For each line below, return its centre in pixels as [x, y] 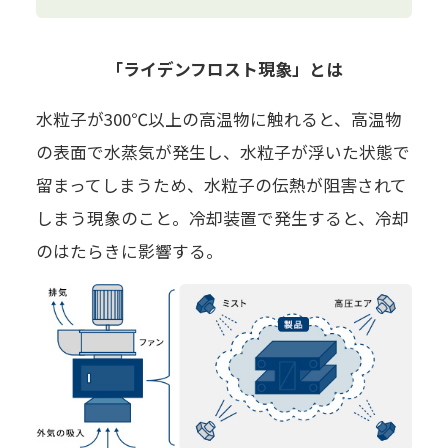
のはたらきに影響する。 [129, 250]
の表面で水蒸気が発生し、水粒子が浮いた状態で [222, 151]
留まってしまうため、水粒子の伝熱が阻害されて [221, 184]
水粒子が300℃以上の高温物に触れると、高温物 [218, 118]
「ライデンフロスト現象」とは [224, 68]
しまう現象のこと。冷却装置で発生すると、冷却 [222, 217]
